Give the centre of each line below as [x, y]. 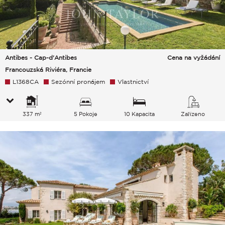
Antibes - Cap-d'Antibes [41, 57]
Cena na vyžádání [194, 57]
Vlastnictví [133, 81]
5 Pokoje [85, 114]
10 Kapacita [139, 114]
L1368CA [26, 81]
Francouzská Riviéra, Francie [48, 69]
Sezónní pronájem [78, 81]
